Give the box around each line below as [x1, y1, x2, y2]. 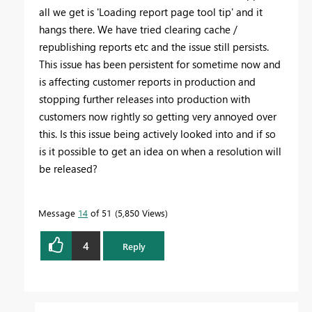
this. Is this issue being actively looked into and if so [39, 127, 276, 141]
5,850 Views [118, 207, 165, 219]
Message [38, 207, 78, 219]
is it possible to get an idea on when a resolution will [39, 144, 281, 159]
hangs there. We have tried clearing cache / [39, 22, 237, 37]
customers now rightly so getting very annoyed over [39, 109, 276, 124]
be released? [39, 162, 97, 176]
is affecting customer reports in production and [39, 75, 256, 89]
